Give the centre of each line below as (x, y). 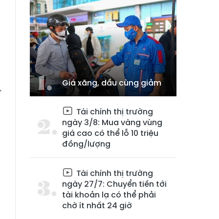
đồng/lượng (86, 144)
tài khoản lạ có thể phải (109, 195)
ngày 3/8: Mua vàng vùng (112, 122)
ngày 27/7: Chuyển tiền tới (114, 184)
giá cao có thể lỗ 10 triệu (110, 133)
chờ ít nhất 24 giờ (97, 206)
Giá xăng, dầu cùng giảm (112, 83)
